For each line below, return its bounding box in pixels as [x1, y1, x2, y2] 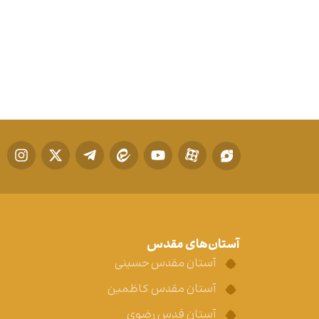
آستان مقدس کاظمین [108, 280, 216, 298]
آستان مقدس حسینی [115, 254, 216, 273]
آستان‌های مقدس [147, 234, 239, 256]
